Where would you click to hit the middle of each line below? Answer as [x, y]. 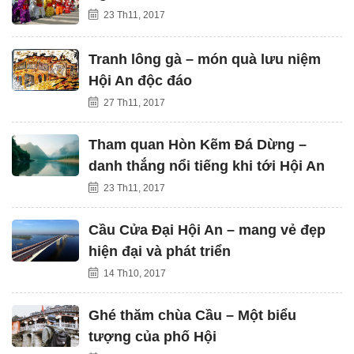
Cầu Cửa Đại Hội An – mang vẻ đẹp [207, 230]
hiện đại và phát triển [160, 251]
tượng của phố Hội [153, 336]
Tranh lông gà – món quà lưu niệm [205, 59]
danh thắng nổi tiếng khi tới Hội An [207, 166]
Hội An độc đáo [140, 80]
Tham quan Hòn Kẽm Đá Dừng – [198, 144]
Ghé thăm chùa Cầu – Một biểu [192, 315]
